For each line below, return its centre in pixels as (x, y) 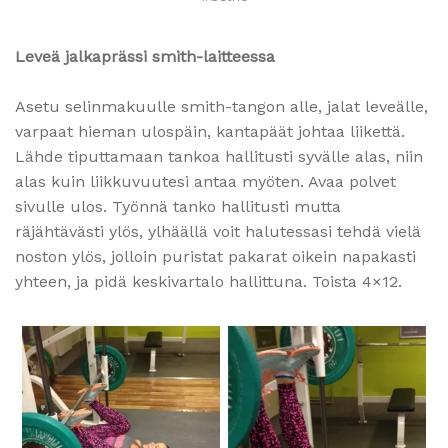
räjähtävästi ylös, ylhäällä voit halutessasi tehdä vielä (218, 232)
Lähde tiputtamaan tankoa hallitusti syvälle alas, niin (219, 157)
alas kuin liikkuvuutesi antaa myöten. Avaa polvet (205, 182)
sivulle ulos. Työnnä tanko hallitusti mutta (178, 207)
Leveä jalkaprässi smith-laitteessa (145, 57)
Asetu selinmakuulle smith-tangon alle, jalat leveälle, (221, 107)
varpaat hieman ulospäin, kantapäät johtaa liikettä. (210, 132)
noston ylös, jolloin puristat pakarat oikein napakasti (215, 257)
